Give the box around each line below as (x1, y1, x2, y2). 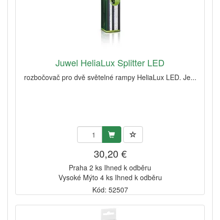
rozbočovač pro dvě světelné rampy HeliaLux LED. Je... (24, 72, 196, 82)
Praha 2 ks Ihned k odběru (69, 163, 151, 173)
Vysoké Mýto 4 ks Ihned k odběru (58, 172, 162, 183)
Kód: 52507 (92, 185, 128, 195)
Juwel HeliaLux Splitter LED (55, 56, 165, 69)
